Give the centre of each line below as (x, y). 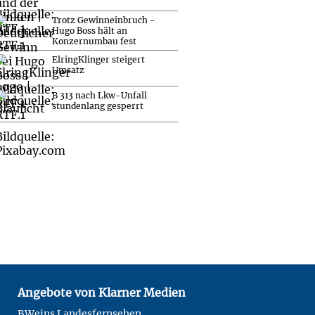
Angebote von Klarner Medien (102, 292)
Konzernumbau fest (94, 41)
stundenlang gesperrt (98, 105)
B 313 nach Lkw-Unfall (99, 95)
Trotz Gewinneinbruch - (104, 20)
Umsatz (68, 70)
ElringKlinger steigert (98, 59)
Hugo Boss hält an (90, 30)
